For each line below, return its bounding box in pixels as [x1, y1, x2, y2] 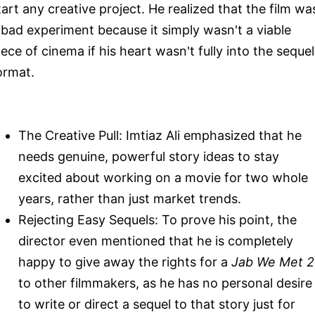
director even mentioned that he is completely [18, 233, 293, 248]
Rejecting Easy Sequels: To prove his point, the [18, 212, 297, 227]
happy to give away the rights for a [18, 254, 231, 269]
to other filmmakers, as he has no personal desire [18, 275, 312, 290]
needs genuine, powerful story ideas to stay [18, 148, 279, 164]
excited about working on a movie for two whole [18, 169, 308, 185]
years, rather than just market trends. [18, 191, 241, 206]
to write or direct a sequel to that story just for [18, 296, 295, 311]
